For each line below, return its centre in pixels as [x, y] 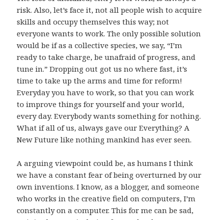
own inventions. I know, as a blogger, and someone [108, 187]
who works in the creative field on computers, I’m [106, 199]
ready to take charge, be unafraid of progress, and [106, 57]
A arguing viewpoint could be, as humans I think [105, 163]
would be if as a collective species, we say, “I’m [100, 45]
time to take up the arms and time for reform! [100, 81]
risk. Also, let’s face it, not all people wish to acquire [110, 10]
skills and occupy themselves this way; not [93, 22]
